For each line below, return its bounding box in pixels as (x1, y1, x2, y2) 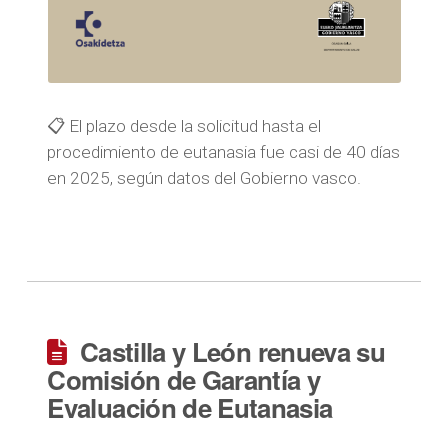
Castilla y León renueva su (79, 333, 386, 370)
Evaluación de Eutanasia (47, 389, 333, 426)
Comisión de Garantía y (47, 361, 321, 398)
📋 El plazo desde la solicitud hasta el (47, 116, 322, 137)
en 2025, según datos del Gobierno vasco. (47, 168, 362, 189)
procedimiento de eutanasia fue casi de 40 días (47, 142, 401, 163)
